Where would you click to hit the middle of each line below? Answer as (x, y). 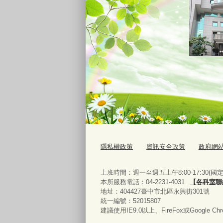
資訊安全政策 (166, 146)
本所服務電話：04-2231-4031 (143, 182)
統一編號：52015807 (131, 201)
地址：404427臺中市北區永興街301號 (155, 191)
